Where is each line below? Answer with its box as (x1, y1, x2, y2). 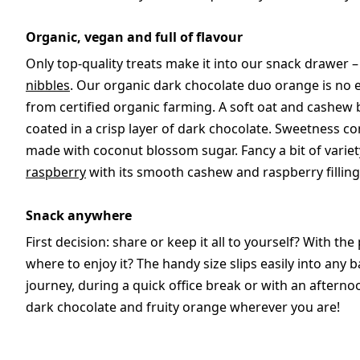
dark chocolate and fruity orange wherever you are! (26, 298, 340, 317)
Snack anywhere (26, 207, 132, 225)
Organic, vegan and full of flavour (26, 28, 243, 47)
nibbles (26, 76, 70, 95)
